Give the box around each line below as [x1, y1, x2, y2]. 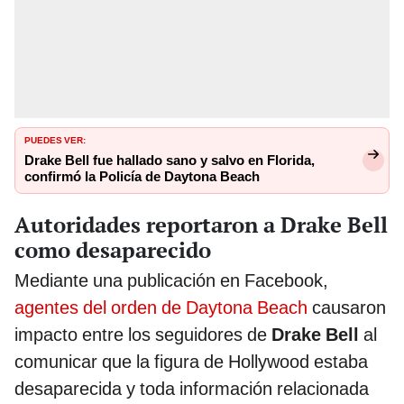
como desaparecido [14, 234, 211, 264]
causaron [308, 296, 386, 318]
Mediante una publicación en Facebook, [14, 269, 328, 291]
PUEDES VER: [24, 132, 86, 147]
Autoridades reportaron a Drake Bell [14, 209, 388, 239]
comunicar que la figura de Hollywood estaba [14, 350, 368, 372]
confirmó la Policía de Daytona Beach [24, 169, 260, 186]
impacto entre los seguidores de [14, 323, 271, 345]
